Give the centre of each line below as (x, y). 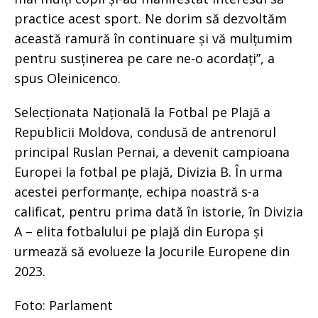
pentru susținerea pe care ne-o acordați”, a (144, 58)
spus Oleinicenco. (67, 78)
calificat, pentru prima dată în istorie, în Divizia (159, 211)
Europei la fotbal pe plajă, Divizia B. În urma (148, 171)
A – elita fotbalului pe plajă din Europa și (139, 231)
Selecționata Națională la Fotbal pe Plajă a (142, 112)
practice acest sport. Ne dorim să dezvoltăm (150, 18)
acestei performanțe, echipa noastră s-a (137, 191)
